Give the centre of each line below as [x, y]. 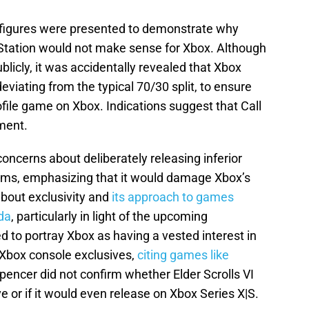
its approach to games [173, 197]
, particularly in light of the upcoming [109, 217]
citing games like [183, 255]
